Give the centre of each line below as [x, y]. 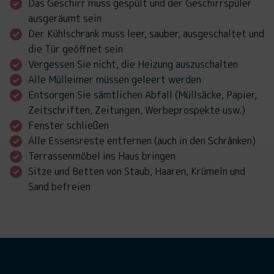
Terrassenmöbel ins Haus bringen [102, 156]
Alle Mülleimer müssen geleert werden [115, 80]
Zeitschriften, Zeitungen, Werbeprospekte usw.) [137, 110]
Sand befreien [59, 187]
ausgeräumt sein [65, 19]
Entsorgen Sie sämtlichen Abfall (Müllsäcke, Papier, [143, 95]
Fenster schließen [68, 126]
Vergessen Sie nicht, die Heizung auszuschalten [133, 65]
